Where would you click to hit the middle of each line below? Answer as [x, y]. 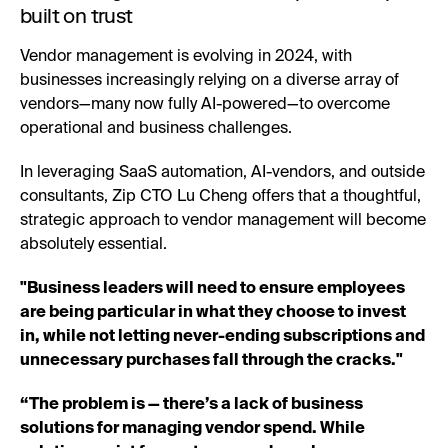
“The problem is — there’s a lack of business [191, 404]
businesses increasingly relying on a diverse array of [209, 80]
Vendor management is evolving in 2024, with [186, 56]
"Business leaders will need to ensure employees [212, 288]
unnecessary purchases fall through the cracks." [213, 360]
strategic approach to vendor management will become [223, 220]
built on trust [76, 15]
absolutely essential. [93, 244]
